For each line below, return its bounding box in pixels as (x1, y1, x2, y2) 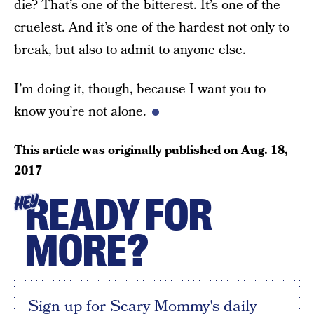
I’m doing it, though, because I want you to (14, 80, 266, 99)
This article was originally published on (14, 142, 241, 159)
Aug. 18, (241, 142, 288, 159)
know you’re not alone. (14, 102, 146, 121)
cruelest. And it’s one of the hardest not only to (14, 18, 289, 37)
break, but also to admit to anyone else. (14, 41, 246, 60)
